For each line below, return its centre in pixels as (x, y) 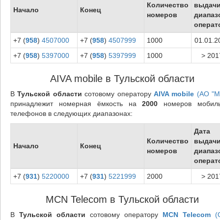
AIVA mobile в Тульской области (122, 78)
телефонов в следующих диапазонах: (71, 113)
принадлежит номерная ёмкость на (76, 103)
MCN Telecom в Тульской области (122, 199)
